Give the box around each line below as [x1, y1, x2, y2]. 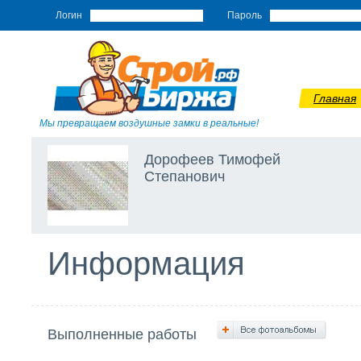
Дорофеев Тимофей [144, 151, 280, 168]
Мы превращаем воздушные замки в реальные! [39, 118, 259, 129]
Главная [313, 92, 356, 105]
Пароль [227, 10, 262, 21]
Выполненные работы [48, 326, 201, 342]
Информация [48, 246, 245, 281]
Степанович [144, 168, 225, 185]
